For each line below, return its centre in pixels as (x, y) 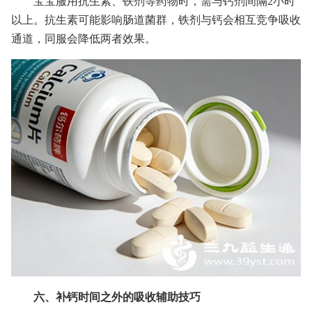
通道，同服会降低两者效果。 (84, 39)
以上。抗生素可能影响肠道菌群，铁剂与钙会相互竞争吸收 (156, 20)
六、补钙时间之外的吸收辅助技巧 (117, 297)
